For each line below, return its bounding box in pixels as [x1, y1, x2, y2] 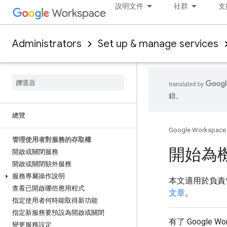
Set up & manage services [98, 37, 218, 50]
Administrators [12, 37, 82, 50]
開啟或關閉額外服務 [12, 160, 71, 168]
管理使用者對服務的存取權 [12, 136, 91, 143]
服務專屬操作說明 [12, 172, 65, 180]
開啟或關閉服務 [12, 148, 58, 156]
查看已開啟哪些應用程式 [12, 184, 85, 192]
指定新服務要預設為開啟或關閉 [12, 209, 104, 216]
